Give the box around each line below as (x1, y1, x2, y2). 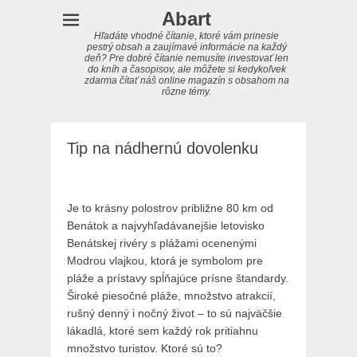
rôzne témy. (162, 86, 211, 97)
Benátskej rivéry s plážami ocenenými (67, 237, 257, 249)
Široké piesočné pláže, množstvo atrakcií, (67, 289, 276, 302)
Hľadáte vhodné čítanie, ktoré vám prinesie (94, 30, 279, 41)
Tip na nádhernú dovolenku (67, 139, 258, 157)
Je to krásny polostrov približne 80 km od (67, 202, 273, 214)
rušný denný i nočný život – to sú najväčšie (67, 307, 282, 320)
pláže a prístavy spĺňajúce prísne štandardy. (67, 272, 288, 284)
